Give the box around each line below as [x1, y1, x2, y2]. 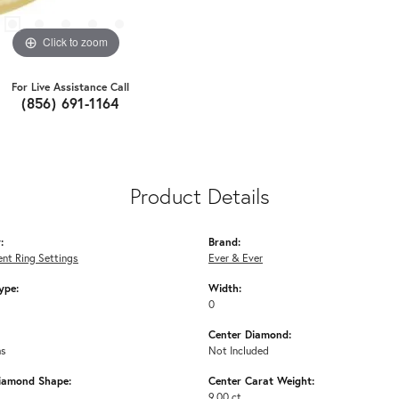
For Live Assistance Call [12, 78, 129, 94]
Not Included [208, 342, 269, 357]
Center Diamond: [208, 326, 291, 341]
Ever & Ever [208, 249, 263, 265]
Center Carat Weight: [208, 372, 314, 387]
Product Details [129, 181, 270, 210]
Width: [208, 280, 241, 295]
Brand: [208, 233, 240, 248]
